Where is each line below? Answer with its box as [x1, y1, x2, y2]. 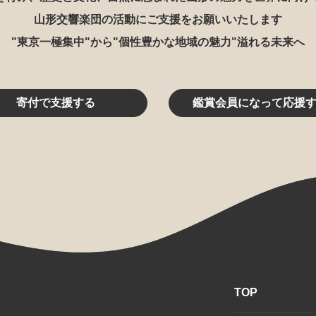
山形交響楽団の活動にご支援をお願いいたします [34, 13, 282, 25]
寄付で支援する [16, 97, 95, 109]
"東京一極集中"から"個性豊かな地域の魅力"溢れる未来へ [11, 36, 305, 48]
